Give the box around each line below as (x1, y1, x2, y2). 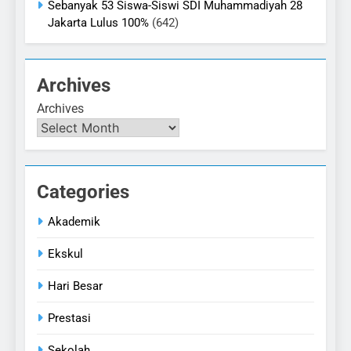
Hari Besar (48, 279, 103, 294)
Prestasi (48, 311, 91, 326)
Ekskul (48, 247, 83, 262)
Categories (37, 181, 129, 204)
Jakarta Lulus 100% (48, 16, 149, 31)
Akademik (48, 215, 100, 230)
